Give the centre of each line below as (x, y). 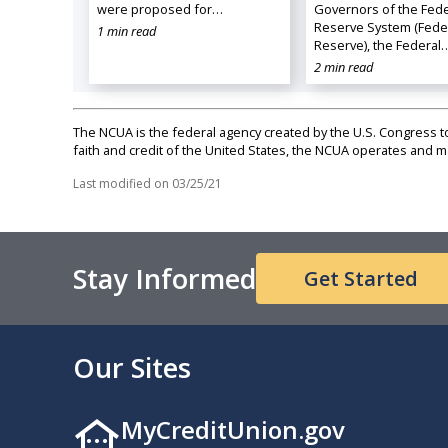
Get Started (360, 278)
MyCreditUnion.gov (232, 429)
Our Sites (131, 367)
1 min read (126, 30)
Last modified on (120, 183)
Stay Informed (164, 278)
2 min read (344, 66)
